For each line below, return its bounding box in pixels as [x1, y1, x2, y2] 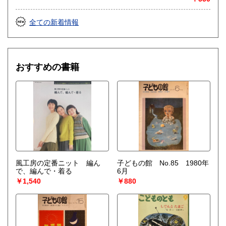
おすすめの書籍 [16, 62, 79, 73]
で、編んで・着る [16, 167, 72, 176]
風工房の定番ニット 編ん [16, 159, 100, 167]
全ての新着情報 [29, 18, 79, 27]
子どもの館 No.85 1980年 [117, 159, 209, 167]
